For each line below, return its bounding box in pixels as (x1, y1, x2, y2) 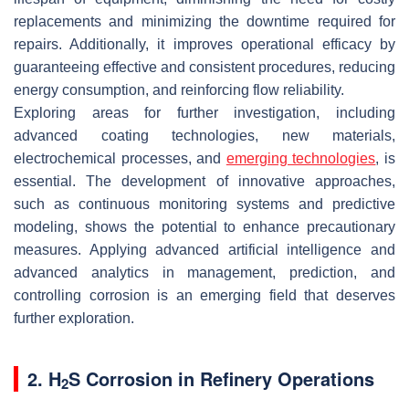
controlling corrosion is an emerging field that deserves (14, 287, 395, 303)
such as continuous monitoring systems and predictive (14, 195, 395, 212)
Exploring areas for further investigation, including (14, 104, 395, 121)
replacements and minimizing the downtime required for (14, 13, 395, 29)
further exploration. (14, 309, 134, 326)
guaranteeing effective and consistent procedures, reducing (14, 58, 395, 75)
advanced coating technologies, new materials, (14, 127, 395, 143)
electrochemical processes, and (14, 150, 226, 166)
